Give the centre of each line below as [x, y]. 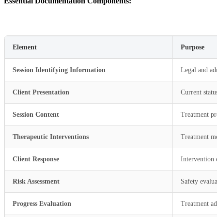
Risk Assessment [36, 181]
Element [25, 47]
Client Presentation [41, 92]
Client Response [36, 159]
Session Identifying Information [59, 70]
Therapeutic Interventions [51, 137]
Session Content [36, 114]
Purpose [193, 47]
